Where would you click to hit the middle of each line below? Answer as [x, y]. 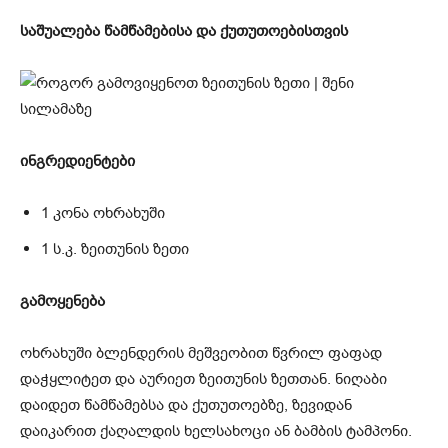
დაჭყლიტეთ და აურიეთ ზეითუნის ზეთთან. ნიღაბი [203, 379]
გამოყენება [62, 301]
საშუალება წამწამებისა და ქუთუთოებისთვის [184, 31]
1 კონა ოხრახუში [103, 213]
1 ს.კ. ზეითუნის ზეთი [115, 249]
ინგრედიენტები [77, 161]
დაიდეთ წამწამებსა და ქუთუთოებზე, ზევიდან [186, 405]
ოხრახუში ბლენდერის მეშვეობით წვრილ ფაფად [201, 353]
